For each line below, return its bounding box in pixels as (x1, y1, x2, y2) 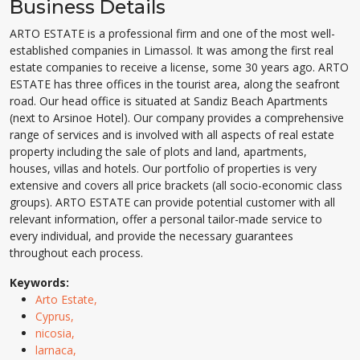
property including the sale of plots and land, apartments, (10, 144, 307, 159)
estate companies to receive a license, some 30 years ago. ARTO (10, 59, 349, 75)
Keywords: (10, 275, 69, 290)
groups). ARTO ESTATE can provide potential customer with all (10, 194, 335, 210)
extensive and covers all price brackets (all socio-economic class (10, 178, 342, 193)
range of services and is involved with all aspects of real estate (10, 127, 334, 142)
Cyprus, (35, 309, 77, 324)
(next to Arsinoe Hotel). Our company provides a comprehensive (10, 110, 344, 125)
